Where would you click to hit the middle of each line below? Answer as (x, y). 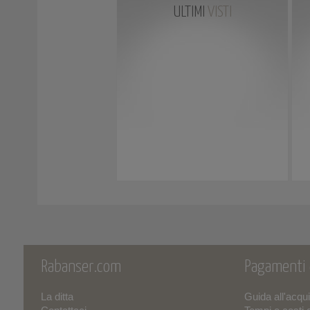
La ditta (57, 297)
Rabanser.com (81, 267)
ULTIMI (190, 12)
